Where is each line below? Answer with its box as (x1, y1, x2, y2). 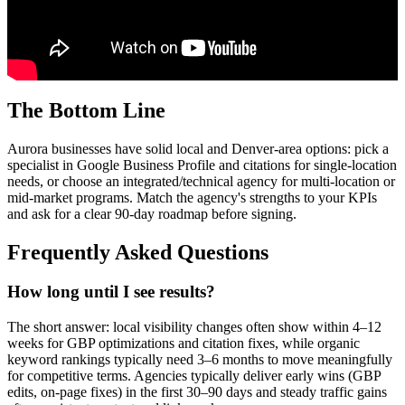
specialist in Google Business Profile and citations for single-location (7, 156, 397, 173)
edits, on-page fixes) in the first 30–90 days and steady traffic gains (7, 384, 387, 400)
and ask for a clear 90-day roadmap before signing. (7, 205, 297, 221)
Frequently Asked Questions (7, 240, 268, 264)
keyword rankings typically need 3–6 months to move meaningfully (7, 352, 392, 368)
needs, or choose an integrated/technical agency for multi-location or (7, 173, 395, 189)
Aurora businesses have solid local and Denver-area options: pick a (7, 140, 389, 156)
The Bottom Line (7, 98, 165, 122)
